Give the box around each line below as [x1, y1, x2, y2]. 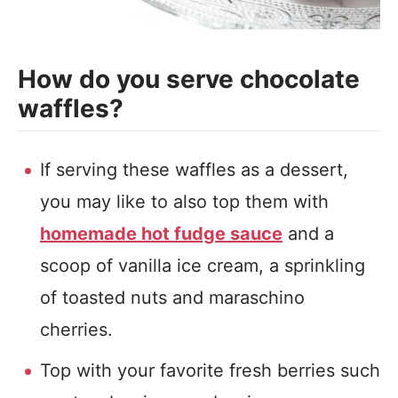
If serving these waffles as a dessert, [40, 159, 348, 180]
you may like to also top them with [40, 191, 329, 212]
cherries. [40, 319, 113, 340]
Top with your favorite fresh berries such [40, 360, 380, 381]
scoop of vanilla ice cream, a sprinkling [40, 255, 365, 276]
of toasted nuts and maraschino [40, 287, 305, 308]
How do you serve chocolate [18, 64, 360, 94]
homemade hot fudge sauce [40, 223, 283, 244]
